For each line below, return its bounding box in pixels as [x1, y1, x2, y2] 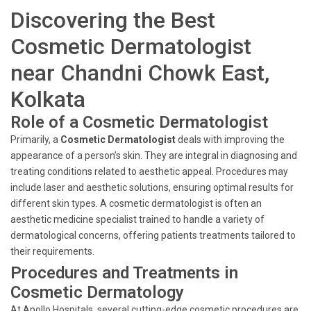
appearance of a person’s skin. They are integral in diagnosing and [10, 150, 297, 161]
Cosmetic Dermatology [10, 283, 184, 302]
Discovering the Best [10, 7, 215, 33]
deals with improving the [176, 134, 285, 145]
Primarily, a [10, 134, 60, 145]
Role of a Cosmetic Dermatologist [10, 112, 268, 132]
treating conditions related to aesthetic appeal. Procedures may [10, 166, 288, 177]
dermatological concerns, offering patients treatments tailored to [10, 230, 296, 241]
